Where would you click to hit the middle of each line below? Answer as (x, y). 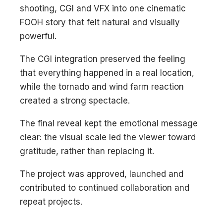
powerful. (38, 36)
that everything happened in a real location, (107, 73)
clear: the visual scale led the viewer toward (108, 137)
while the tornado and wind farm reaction (102, 86)
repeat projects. (51, 201)
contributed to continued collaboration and (105, 188)
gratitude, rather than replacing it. (87, 151)
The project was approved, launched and (102, 174)
